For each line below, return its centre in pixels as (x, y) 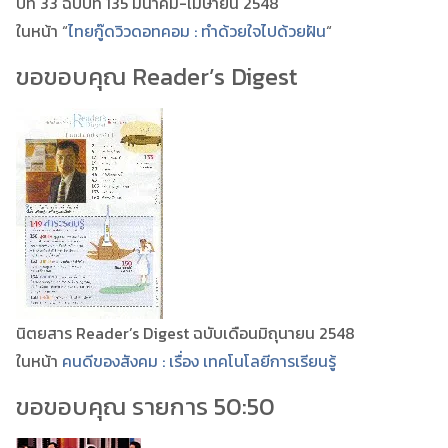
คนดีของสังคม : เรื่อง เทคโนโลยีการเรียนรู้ (199, 360)
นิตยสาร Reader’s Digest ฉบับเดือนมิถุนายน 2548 (185, 332)
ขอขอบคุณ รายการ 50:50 (145, 406)
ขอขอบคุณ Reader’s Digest (157, 76)
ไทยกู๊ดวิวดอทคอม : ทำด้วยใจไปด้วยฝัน (197, 30)
